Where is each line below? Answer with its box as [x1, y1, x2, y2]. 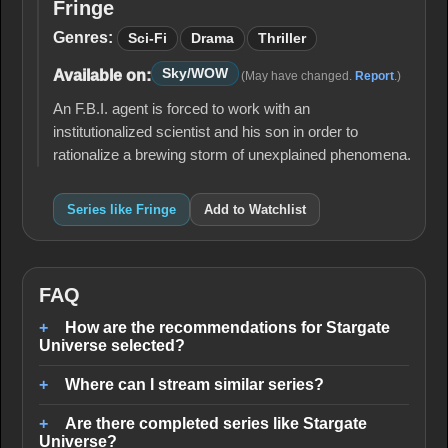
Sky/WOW [162, 66, 228, 81]
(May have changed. [241, 68, 355, 83]
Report [355, 68, 394, 83]
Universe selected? [39, 337, 185, 354]
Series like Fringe [67, 202, 176, 217]
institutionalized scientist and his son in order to [53, 124, 358, 140]
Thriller [258, 31, 306, 46]
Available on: [53, 66, 151, 84]
